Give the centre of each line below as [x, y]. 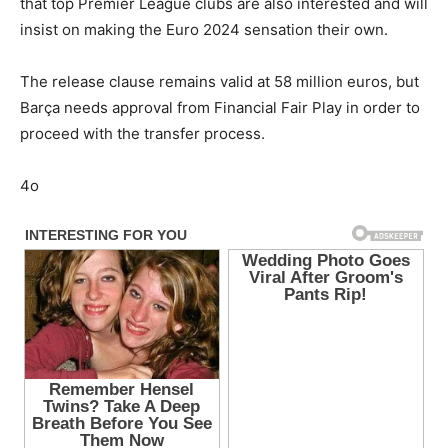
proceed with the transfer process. [142, 134]
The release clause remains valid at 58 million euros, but [219, 82]
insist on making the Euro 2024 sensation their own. [204, 30]
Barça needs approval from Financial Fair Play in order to [220, 108]
